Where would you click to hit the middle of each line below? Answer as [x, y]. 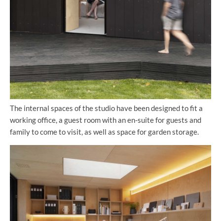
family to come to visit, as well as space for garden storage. [104, 132]
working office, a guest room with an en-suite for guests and [106, 120]
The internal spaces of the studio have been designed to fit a [106, 108]
